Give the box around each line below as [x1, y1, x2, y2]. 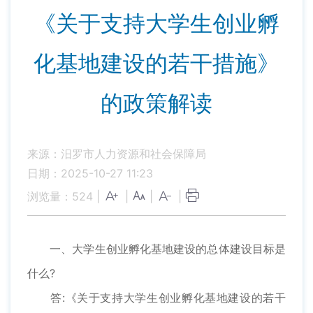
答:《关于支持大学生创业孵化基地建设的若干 [27, 291, 286, 305]
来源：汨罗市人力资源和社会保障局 [27, 147, 206, 161]
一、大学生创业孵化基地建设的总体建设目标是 [27, 242, 286, 256]
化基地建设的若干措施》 [34, 50, 279, 77]
